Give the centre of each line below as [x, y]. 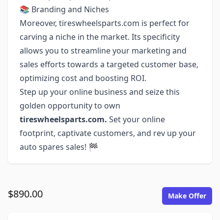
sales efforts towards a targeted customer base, [109, 64]
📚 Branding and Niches [64, 9]
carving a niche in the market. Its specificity [100, 37]
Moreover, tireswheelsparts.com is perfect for [105, 23]
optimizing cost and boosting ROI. [83, 78]
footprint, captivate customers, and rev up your [108, 133]
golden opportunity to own [70, 106]
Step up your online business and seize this [100, 92]
